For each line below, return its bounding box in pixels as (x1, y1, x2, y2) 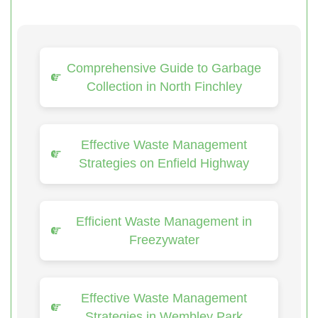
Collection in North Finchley (86, 79, 242, 94)
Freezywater (128, 232, 199, 247)
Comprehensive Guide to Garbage (67, 60, 261, 75)
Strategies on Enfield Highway (79, 155, 249, 170)
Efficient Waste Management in (76, 214, 252, 229)
